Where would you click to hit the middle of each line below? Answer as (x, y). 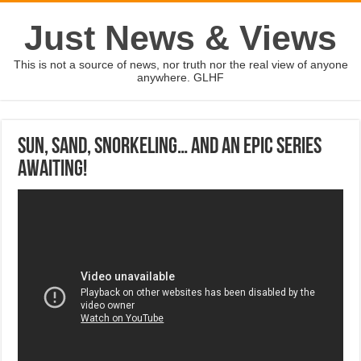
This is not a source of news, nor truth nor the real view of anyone (180, 64)
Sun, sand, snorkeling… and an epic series (170, 147)
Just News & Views (180, 38)
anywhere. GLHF (180, 77)
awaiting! (53, 170)
